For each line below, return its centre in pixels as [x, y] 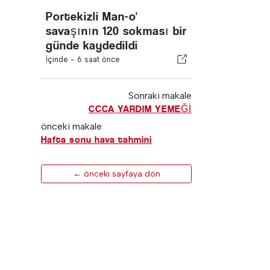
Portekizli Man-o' [92, 17]
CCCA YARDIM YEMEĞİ [140, 109]
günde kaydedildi [92, 46]
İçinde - [61, 59]
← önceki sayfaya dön [116, 174]
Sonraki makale [160, 96]
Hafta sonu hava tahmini [96, 140]
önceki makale [71, 126]
